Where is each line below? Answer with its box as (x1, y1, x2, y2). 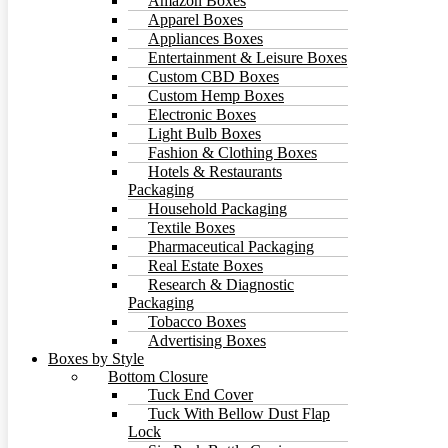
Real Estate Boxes (148, 256, 263, 274)
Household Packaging (148, 199, 287, 217)
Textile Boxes (148, 218, 235, 236)
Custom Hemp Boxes (148, 86, 284, 104)
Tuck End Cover (148, 385, 253, 403)
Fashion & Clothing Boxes (148, 143, 317, 161)
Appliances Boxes (148, 29, 263, 47)
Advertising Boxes (148, 331, 266, 349)
